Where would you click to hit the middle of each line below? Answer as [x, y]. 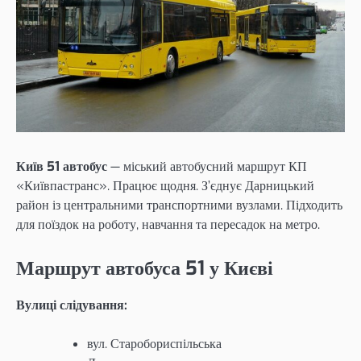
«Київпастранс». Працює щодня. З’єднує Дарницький [165, 186]
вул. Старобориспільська [154, 344]
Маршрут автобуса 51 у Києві [145, 269]
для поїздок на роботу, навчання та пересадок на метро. [168, 224]
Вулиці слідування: [72, 305]
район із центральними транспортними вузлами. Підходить [179, 205]
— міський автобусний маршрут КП [207, 166]
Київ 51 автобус [62, 166]
